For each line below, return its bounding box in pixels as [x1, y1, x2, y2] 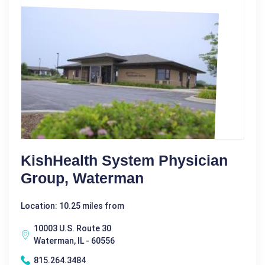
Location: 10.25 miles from [21, 201, 124, 211]
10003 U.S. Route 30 [34, 223, 111, 233]
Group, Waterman [21, 169, 144, 186]
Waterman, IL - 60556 [34, 235, 115, 245]
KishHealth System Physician [21, 151, 228, 169]
